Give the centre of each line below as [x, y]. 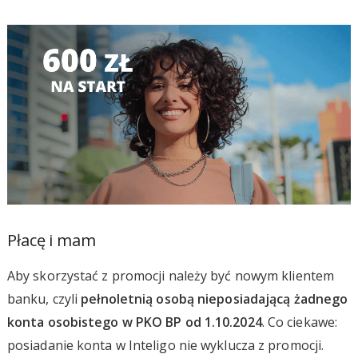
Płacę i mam [51, 240]
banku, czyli [44, 298]
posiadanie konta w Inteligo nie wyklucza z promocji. [165, 345]
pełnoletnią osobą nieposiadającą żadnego [215, 298]
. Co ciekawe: [300, 322]
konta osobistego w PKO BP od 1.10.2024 [134, 322]
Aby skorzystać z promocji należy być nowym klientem [171, 275]
